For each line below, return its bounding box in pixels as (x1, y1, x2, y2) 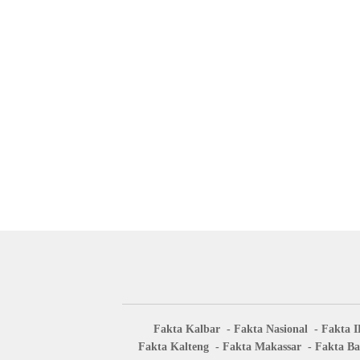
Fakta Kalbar (153, 322, 220, 335)
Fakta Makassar (222, 340, 301, 353)
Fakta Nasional (233, 322, 308, 335)
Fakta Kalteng (137, 340, 209, 353)
